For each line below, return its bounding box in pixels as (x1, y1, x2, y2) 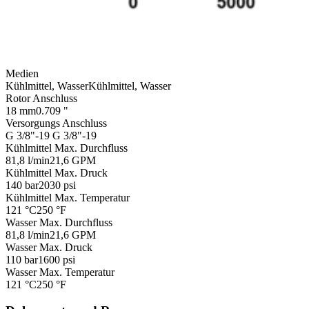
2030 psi (39, 179, 76, 191)
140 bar (6, 179, 39, 191)
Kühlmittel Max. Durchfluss (6, 141, 128, 154)
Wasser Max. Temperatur (6, 266, 114, 278)
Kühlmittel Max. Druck (6, 166, 108, 179)
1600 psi (38, 253, 75, 266)
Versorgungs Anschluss (6, 117, 107, 129)
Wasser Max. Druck (6, 241, 92, 253)
